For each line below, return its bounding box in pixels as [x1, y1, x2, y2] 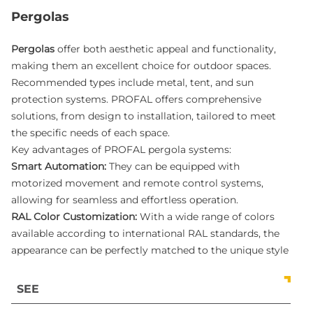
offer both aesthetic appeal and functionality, [54, 43, 276, 56]
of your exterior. [10, 261, 89, 274]
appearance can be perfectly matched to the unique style [10, 244, 289, 257]
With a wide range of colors [136, 210, 275, 224]
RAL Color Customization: [10, 210, 137, 224]
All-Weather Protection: [10, 277, 126, 291]
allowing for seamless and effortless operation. [10, 194, 238, 207]
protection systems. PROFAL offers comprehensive [10, 93, 261, 106]
